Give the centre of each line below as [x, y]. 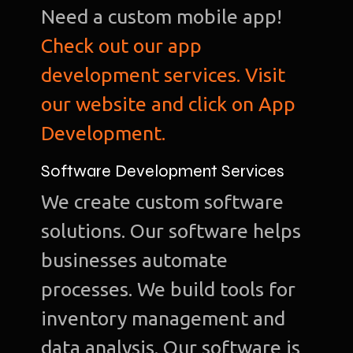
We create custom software [163, 202]
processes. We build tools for [169, 290]
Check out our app [122, 46]
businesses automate [135, 260]
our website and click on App [169, 104]
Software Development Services [163, 171]
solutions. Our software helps [171, 231]
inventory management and [163, 319]
